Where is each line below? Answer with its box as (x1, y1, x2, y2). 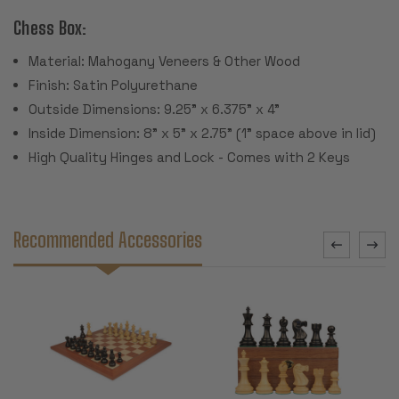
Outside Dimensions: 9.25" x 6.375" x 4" (28, 100, 284, 118)
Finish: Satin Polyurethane (28, 76, 199, 94)
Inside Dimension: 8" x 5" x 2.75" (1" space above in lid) (28, 124, 377, 142)
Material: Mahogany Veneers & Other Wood (28, 52, 301, 69)
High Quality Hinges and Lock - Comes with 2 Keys (28, 148, 351, 166)
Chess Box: (13, 16, 87, 38)
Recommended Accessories (13, 227, 202, 252)
